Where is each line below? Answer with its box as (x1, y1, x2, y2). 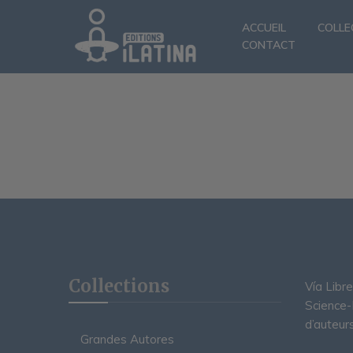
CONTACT (242, 38, 295, 53)
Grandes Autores (80, 331, 174, 347)
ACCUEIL (242, 20, 286, 35)
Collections (69, 274, 169, 297)
